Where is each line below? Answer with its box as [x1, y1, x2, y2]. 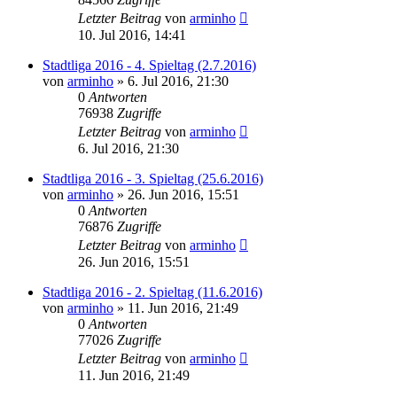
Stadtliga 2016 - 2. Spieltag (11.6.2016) [43, 284, 262, 300]
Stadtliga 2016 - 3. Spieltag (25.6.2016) [43, 170, 263, 186]
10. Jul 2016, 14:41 [78, 27, 186, 43]
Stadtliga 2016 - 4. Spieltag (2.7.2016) [43, 57, 256, 73]
